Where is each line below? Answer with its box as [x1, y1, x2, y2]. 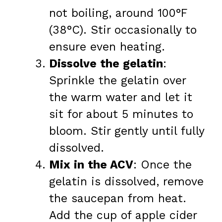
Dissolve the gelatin [49, 56, 163, 70]
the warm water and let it [49, 90, 192, 104]
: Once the [133, 158, 192, 171]
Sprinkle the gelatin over [49, 73, 186, 87]
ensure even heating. [49, 40, 165, 54]
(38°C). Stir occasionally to [49, 23, 197, 37]
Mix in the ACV [49, 158, 133, 171]
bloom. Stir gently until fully [49, 124, 204, 138]
